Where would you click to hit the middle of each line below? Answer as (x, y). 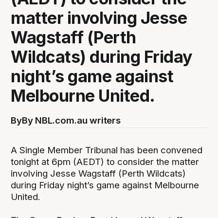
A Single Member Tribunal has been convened (107, 150)
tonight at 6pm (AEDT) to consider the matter (105, 162)
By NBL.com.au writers (71, 120)
